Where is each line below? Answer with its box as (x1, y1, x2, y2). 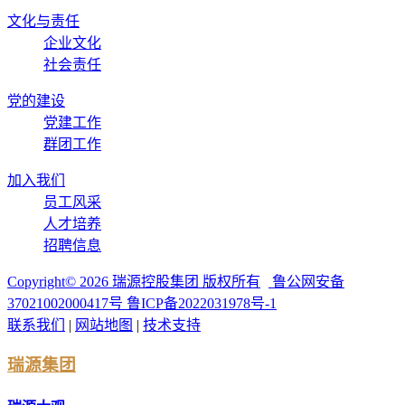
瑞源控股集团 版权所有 (108, 273, 260, 289)
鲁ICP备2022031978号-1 (127, 295, 277, 311)
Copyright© (7, 273, 80, 289)
